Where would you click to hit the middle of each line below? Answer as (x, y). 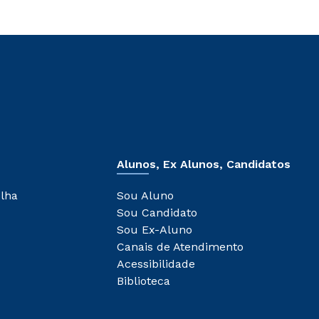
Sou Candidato (157, 213)
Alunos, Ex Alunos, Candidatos (204, 164)
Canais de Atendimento (180, 247)
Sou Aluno (145, 196)
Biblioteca (143, 281)
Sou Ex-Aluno (155, 230)
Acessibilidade (156, 264)
